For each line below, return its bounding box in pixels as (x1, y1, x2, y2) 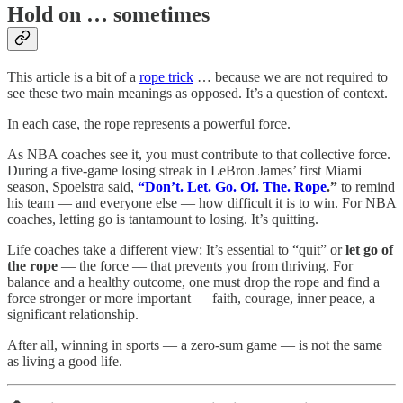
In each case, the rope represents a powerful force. (7, 115, 291, 131)
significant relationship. (7, 306, 139, 322)
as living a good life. (7, 353, 122, 369)
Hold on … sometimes (7, 2, 210, 26)
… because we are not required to (193, 68, 388, 85)
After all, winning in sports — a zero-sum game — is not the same (7, 336, 382, 353)
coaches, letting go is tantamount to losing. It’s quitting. (7, 210, 318, 227)
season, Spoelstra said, (7, 178, 138, 194)
